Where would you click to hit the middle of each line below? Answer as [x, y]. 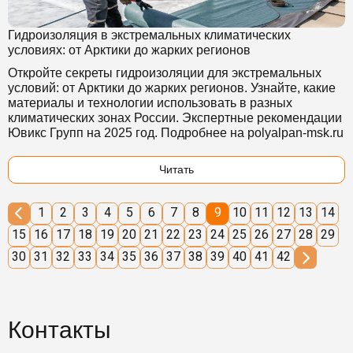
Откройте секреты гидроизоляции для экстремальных [165, 73]
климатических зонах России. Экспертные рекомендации [175, 118]
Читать [176, 169]
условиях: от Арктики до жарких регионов [129, 50]
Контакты [59, 330]
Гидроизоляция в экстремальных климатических [149, 35]
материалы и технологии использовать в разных [150, 103]
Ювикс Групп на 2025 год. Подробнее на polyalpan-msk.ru [176, 133]
